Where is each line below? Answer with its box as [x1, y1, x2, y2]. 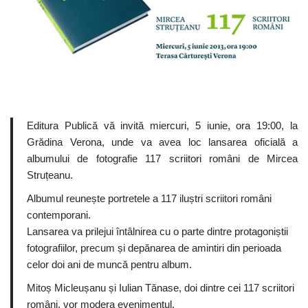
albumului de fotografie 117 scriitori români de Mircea [27, 153, 298, 164]
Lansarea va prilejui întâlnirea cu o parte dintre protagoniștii [27, 225, 288, 237]
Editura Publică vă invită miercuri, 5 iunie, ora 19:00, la [27, 120, 298, 131]
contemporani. [27, 209, 91, 221]
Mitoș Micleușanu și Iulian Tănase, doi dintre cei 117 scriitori [27, 282, 294, 294]
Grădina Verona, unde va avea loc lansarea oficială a [27, 136, 298, 148]
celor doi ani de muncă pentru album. [27, 258, 192, 270]
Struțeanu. [27, 169, 73, 181]
